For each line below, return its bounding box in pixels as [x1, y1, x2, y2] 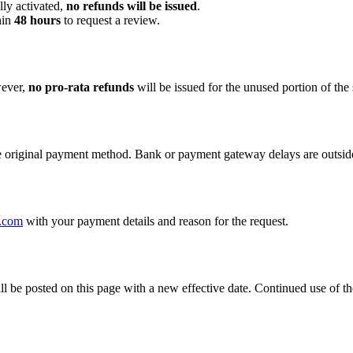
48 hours [14, 13, 61, 28]
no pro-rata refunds [28, 80, 134, 95]
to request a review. [61, 13, 160, 28]
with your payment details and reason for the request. [26, 214, 288, 228]
